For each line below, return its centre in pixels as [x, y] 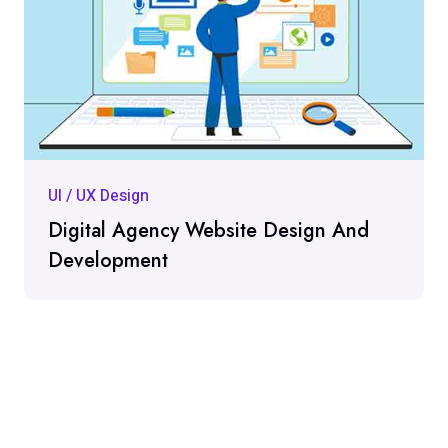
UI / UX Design [98, 196]
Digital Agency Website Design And [208, 231]
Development [108, 261]
